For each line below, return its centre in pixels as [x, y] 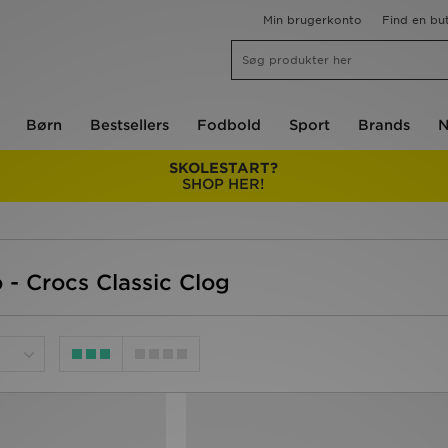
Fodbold [229, 125]
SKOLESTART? [223, 168]
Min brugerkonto [312, 20]
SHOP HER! [223, 184]
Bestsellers [129, 125]
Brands [384, 125]
